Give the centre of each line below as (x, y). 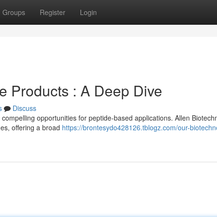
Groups (14, 12)
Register (53, 12)
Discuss (24, 108)
